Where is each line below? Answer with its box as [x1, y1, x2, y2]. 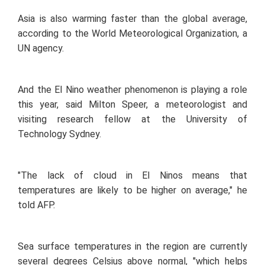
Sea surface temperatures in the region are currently [18, 241, 247, 253]
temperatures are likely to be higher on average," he [18, 185, 247, 196]
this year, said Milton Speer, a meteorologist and [18, 99, 247, 111]
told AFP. [18, 199, 56, 211]
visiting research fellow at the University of [18, 114, 247, 125]
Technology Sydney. [18, 128, 102, 140]
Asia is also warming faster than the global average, [18, 13, 247, 25]
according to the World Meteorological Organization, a [18, 28, 247, 40]
